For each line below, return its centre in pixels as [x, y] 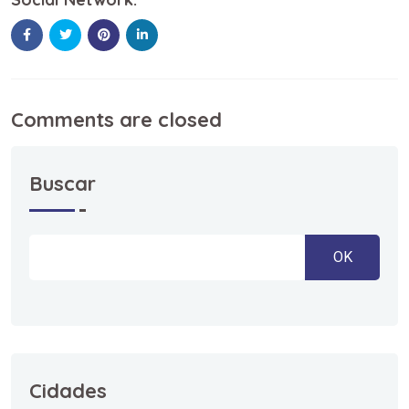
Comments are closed [116, 119]
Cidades [68, 390]
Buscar [63, 183]
